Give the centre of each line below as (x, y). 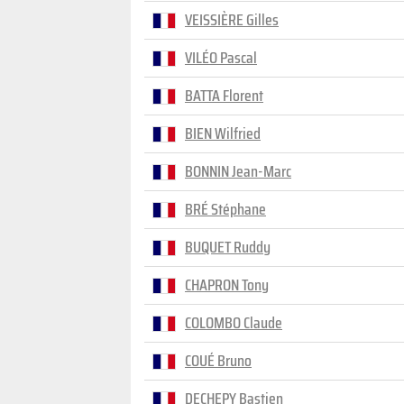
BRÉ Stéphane (225, 209)
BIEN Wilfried (223, 133)
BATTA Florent (224, 96)
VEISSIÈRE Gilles (232, 20)
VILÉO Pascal (221, 58)
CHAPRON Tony (227, 285)
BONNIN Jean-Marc (238, 171)
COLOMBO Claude (234, 323)
